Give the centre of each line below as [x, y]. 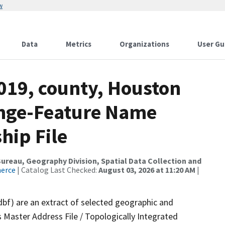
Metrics [79, 44]
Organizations [144, 44]
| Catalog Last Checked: [57, 170]
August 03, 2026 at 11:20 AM [147, 170]
